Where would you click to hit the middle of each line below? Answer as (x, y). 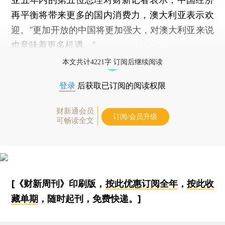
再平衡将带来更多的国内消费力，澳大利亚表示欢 (113, 15)
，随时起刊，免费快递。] (90, 198)
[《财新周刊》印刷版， (58, 183)
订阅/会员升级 (135, 117)
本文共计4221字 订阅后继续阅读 (113, 62)
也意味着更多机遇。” (53, 45)
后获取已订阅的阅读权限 (121, 85)
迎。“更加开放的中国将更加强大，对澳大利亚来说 (113, 30)
